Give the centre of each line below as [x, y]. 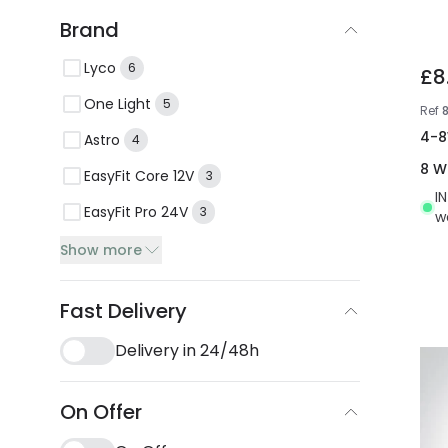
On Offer [101, 412]
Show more [101, 250]
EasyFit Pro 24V [136, 211]
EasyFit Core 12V [139, 175]
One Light [117, 103]
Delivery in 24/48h [187, 350]
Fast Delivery [123, 311]
